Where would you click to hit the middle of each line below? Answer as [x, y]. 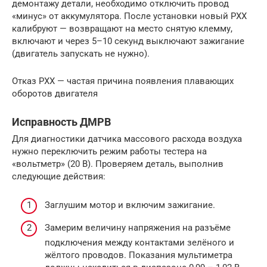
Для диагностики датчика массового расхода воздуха [127, 139]
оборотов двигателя [55, 93]
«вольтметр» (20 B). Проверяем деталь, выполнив [118, 164]
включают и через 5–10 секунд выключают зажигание [128, 41]
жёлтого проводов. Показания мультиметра [139, 255]
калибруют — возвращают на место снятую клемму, [122, 28]
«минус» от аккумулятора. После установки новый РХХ [129, 16]
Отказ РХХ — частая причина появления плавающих [123, 81]
